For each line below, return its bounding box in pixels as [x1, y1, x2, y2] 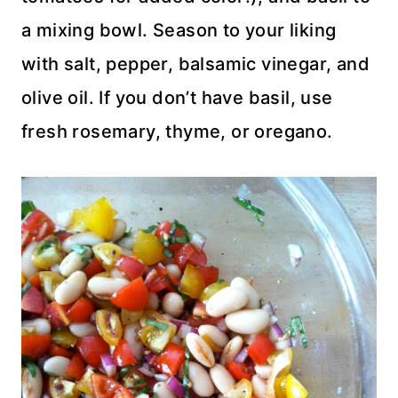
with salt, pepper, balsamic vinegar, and [21, 53, 370, 75]
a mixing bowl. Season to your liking [21, 20, 337, 41]
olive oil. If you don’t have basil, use [21, 87, 333, 108]
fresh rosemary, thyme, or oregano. [21, 121, 333, 142]
